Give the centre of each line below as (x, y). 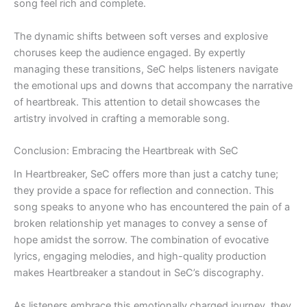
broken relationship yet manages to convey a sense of (140, 224)
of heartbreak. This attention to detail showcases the (137, 102)
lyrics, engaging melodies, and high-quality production (140, 257)
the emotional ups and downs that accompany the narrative (153, 85)
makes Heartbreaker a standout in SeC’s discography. (139, 273)
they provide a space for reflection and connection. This (144, 191)
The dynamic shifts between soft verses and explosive (141, 36)
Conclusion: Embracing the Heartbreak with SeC (126, 151)
